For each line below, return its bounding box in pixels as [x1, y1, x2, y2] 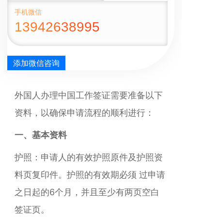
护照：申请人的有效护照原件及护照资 [15, 152, 163, 162]
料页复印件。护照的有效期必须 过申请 [15, 170, 165, 180]
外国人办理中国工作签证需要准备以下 [15, 90, 163, 100]
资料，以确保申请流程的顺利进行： [15, 108, 154, 118]
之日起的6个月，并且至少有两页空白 [15, 187, 159, 197]
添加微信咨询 [13, 58, 60, 68]
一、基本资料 [15, 130, 67, 140]
